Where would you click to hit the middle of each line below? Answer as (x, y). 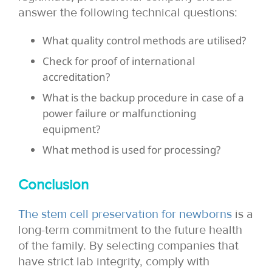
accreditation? (76, 76)
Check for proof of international (119, 61)
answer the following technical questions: (128, 12)
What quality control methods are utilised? (144, 40)
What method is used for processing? (131, 149)
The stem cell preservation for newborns (125, 214)
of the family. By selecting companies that (128, 246)
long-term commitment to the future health (130, 230)
